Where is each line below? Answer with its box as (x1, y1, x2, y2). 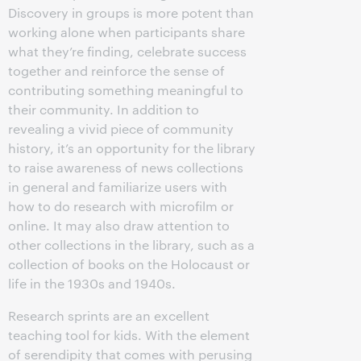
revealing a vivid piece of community (8, 120, 234, 137)
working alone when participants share (8, 23, 245, 40)
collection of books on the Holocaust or (8, 255, 250, 272)
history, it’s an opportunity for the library (8, 139, 255, 156)
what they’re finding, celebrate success (8, 43, 247, 60)
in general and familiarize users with (8, 178, 227, 195)
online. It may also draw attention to (8, 217, 230, 234)
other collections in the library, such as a (8, 236, 255, 253)
